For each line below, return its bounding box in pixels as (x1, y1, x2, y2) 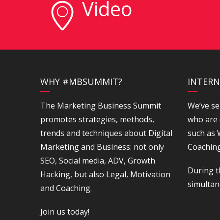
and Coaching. (40, 183, 92, 193)
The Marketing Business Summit (40, 100, 161, 111)
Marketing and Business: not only (40, 141, 164, 152)
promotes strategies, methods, (40, 114, 154, 125)
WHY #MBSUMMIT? (40, 76, 122, 87)
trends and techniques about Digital (40, 128, 172, 138)
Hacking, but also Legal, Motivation (40, 169, 170, 180)
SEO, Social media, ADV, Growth (40, 155, 155, 166)
